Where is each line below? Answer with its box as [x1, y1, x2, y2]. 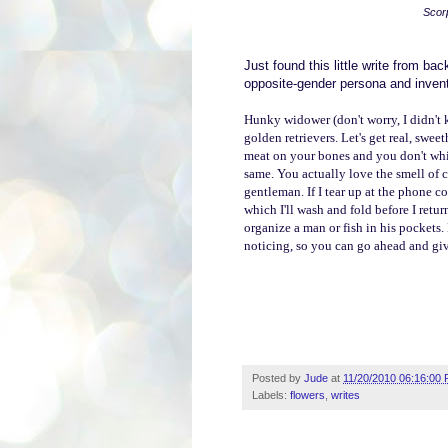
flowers [290, 388, 325, 401]
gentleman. [244, 183, 307, 199]
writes [331, 388, 360, 401]
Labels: [252, 388, 290, 401]
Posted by [252, 371, 304, 384]
